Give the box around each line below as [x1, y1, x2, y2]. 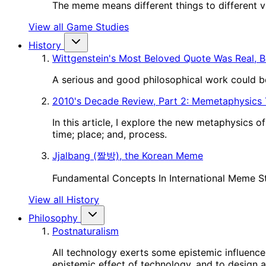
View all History [28, 194, 99, 205]
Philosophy [28, 212, 78, 224]
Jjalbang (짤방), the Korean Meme [52, 150, 203, 161]
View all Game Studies [28, 21, 129, 33]
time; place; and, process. [52, 128, 167, 140]
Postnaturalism [52, 225, 119, 237]
